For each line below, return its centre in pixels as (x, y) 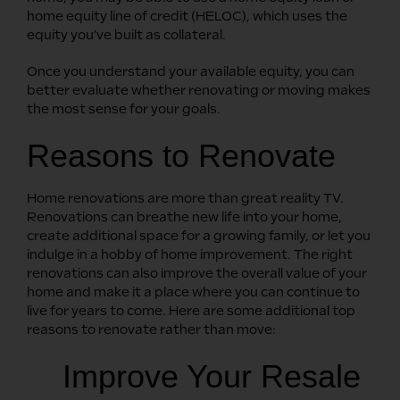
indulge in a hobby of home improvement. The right (190, 254)
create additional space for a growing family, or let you (199, 235)
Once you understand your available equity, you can (191, 71)
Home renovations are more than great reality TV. (185, 198)
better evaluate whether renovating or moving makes (199, 90)
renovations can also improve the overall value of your (197, 273)
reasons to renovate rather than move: (151, 329)
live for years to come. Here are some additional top (191, 310)
